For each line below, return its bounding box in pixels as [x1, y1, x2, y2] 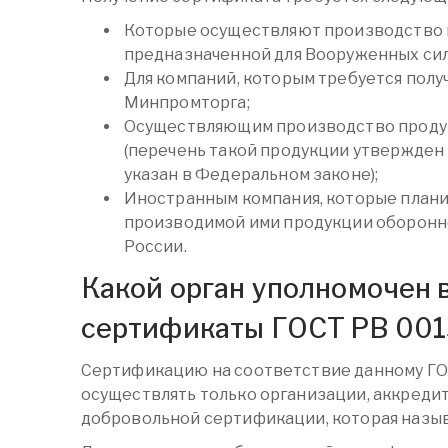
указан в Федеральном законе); [123, 165, 379, 185]
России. [123, 237, 187, 257]
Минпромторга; [123, 93, 250, 113]
